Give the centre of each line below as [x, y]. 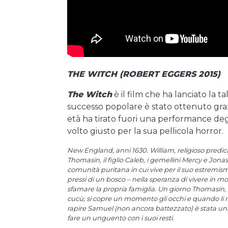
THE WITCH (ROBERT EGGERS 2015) [144, 74]
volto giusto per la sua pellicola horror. [145, 131]
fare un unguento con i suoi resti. [121, 218]
